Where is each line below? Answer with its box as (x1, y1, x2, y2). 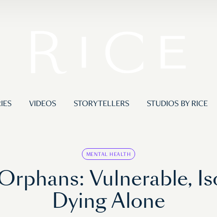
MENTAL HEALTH (86, 152, 131, 158)
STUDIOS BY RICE (146, 100, 208, 109)
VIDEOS (29, 100, 56, 109)
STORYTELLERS (73, 100, 129, 109)
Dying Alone (52, 187, 165, 215)
